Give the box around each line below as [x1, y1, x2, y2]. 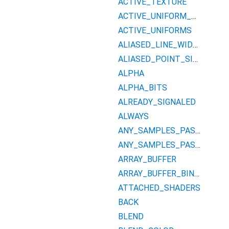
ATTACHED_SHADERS [118, 183, 200, 193]
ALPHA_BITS [118, 83, 167, 93]
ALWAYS [118, 111, 149, 121]
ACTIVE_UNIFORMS [118, 26, 192, 35]
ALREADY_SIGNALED [118, 97, 196, 107]
